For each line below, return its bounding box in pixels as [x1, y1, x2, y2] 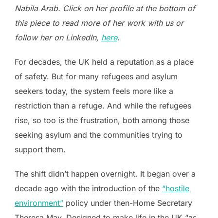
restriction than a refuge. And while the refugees [15, 101, 191, 110]
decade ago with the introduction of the [15, 183, 162, 193]
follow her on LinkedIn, [15, 33, 101, 42]
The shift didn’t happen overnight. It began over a [15, 169, 196, 179]
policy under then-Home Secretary [63, 198, 192, 208]
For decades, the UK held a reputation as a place [15, 57, 194, 67]
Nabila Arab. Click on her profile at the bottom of [15, 3, 195, 13]
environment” [15, 198, 63, 208]
